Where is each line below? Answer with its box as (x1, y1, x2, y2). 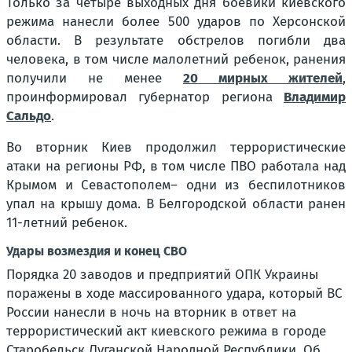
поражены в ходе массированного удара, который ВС (6, 285, 343, 302)
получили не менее (6, 70, 183, 87)
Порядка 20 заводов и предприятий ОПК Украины (6, 266, 318, 284)
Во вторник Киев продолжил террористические (6, 139, 346, 156)
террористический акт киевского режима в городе (6, 323, 326, 340)
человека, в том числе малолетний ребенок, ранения (6, 51, 346, 68)
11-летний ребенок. (6, 214, 127, 232)
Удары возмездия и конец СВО (6, 244, 187, 259)
